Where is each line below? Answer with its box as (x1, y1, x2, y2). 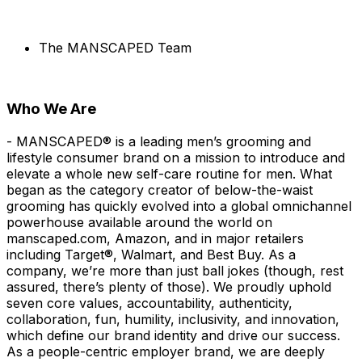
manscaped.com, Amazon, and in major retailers (6, 229, 304, 246)
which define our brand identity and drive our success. (6, 326, 340, 343)
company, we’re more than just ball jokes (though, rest (6, 262, 343, 279)
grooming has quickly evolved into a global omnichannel (6, 197, 351, 214)
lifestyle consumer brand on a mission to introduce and (6, 149, 345, 166)
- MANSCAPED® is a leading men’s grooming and (6, 133, 311, 149)
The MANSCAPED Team (39, 39, 192, 56)
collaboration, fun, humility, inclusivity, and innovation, (6, 310, 339, 327)
